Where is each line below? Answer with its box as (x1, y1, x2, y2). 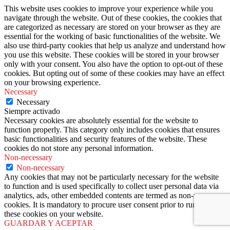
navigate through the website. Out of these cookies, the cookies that (4, 13, 222, 23)
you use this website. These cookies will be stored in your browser (4, 50, 219, 60)
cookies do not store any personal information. (4, 144, 154, 153)
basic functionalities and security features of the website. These (4, 135, 207, 144)
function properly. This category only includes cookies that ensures (4, 125, 220, 135)
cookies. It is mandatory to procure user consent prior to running (4, 200, 211, 209)
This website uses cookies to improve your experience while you (4, 4, 213, 13)
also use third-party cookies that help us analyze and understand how (4, 41, 226, 50)
